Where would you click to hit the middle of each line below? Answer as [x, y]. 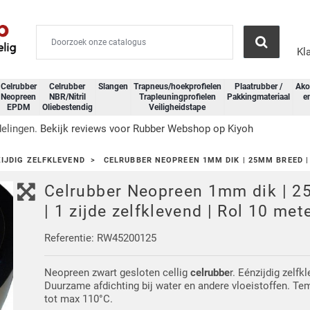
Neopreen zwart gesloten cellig [118, 273]
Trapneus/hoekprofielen [177, 86]
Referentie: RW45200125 [101, 238]
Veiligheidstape [177, 107]
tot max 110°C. [79, 299]
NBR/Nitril [67, 97]
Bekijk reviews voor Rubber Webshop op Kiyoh [146, 128]
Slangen [113, 86]
